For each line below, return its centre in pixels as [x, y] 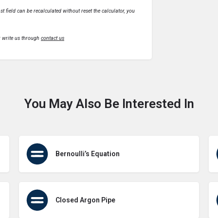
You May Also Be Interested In [109, 103]
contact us [53, 38]
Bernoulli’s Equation [88, 154]
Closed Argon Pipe [85, 200]
